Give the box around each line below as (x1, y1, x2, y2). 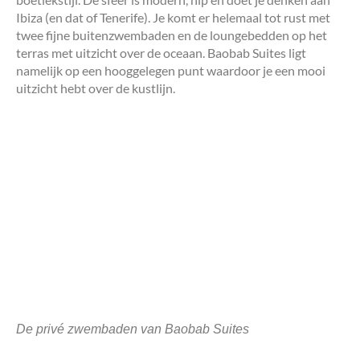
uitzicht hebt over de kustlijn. (16, 80, 175, 96)
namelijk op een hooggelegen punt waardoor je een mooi (16, 63, 325, 79)
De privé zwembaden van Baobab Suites (16, 322, 249, 337)
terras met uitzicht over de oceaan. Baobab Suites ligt (16, 45, 306, 61)
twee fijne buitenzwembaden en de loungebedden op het (16, 27, 327, 43)
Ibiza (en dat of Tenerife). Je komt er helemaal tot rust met (16, 10, 330, 26)
